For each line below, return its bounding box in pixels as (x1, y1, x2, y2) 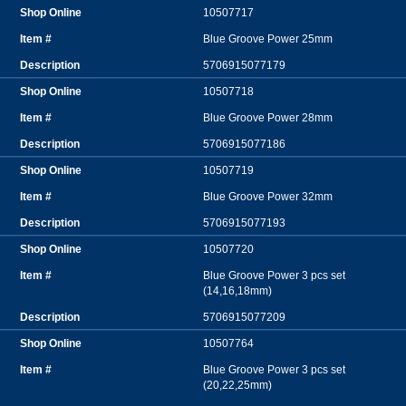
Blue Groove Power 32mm (203, 190, 333, 204)
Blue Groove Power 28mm (203, 111, 333, 125)
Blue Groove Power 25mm (203, 33, 333, 46)
